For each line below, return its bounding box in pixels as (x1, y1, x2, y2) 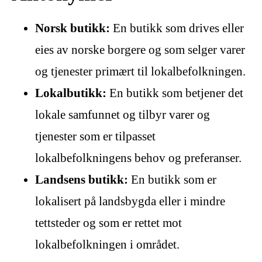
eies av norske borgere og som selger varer (35, 42, 245, 57)
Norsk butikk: (35, 20, 110, 35)
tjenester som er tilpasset (35, 129, 156, 143)
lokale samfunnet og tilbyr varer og (35, 107, 210, 122)
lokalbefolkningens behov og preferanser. (35, 150, 242, 165)
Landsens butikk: (35, 172, 128, 187)
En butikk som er (128, 172, 216, 187)
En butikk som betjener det (106, 85, 243, 100)
